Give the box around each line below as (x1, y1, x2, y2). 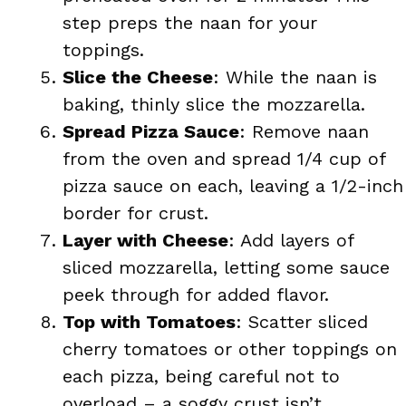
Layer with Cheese (63, 228, 228, 251)
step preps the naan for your (63, 11, 317, 34)
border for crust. (63, 201, 208, 224)
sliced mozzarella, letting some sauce (63, 256, 390, 278)
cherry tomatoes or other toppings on (63, 337, 397, 360)
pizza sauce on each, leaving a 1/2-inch (63, 174, 403, 197)
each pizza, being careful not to (63, 364, 340, 387)
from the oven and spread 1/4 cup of (63, 147, 385, 169)
